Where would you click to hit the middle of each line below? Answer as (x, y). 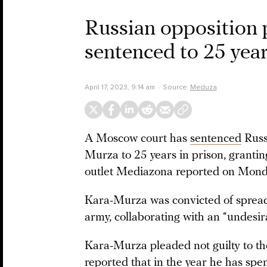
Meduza (203, 87)
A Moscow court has (137, 139)
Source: (176, 87)
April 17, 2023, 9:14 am (120, 87)
